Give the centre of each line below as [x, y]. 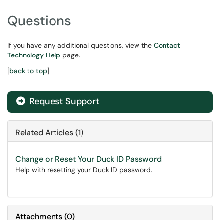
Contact [167, 45]
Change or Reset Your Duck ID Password [88, 159]
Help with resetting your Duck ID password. [84, 170]
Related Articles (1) [49, 132]
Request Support [63, 101]
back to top [28, 71]
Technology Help [34, 55]
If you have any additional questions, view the [81, 45]
